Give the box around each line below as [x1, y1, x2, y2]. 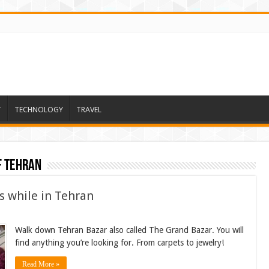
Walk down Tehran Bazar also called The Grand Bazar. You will [14, 225, 244, 235]
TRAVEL [76, 104, 101, 114]
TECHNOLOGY [14, 104, 63, 114]
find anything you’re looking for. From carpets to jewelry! [14, 237, 224, 247]
